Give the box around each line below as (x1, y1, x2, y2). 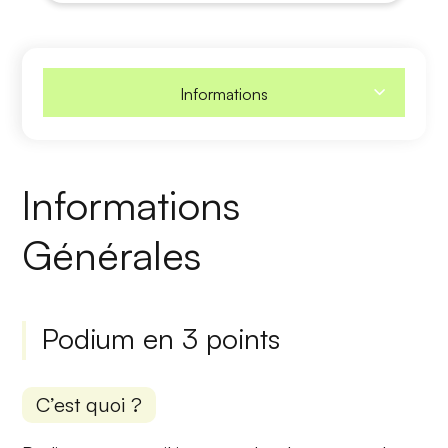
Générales (22, 229, 202, 280)
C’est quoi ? (36, 391, 143, 417)
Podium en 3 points (42, 320, 281, 356)
